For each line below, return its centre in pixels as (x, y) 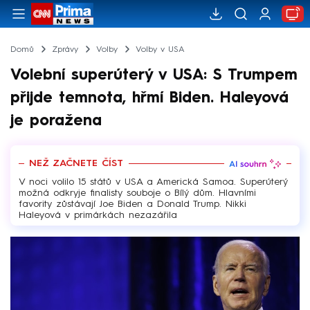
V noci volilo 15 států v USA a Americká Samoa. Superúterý (153, 182)
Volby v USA (160, 49)
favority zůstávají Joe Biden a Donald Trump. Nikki (133, 204)
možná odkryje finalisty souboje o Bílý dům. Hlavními (137, 193)
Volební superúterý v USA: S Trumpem (154, 75)
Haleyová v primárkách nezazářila (98, 215)
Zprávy (65, 49)
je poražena (56, 121)
